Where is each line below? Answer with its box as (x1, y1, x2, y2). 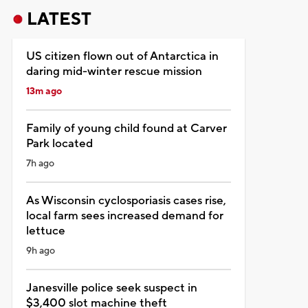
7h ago (25, 157, 54, 170)
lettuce (25, 223, 65, 239)
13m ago (25, 85, 62, 98)
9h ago (25, 244, 55, 257)
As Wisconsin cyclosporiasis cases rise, (25, 192, 226, 208)
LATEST (26, 8, 91, 30)
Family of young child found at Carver (25, 120, 227, 136)
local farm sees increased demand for (25, 208, 223, 223)
